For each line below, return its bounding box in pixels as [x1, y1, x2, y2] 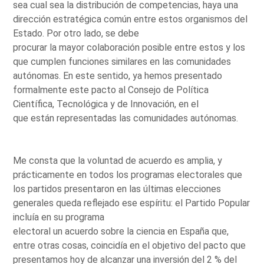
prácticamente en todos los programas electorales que [13, 169, 243, 180]
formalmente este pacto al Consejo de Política [13, 84, 209, 95]
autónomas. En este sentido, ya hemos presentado [13, 70, 223, 81]
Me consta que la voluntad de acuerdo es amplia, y [13, 154, 223, 166]
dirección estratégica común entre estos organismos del [13, 13, 248, 25]
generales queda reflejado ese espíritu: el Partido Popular [13, 197, 250, 209]
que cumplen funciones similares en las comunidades [13, 55, 232, 67]
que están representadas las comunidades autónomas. [13, 112, 239, 124]
